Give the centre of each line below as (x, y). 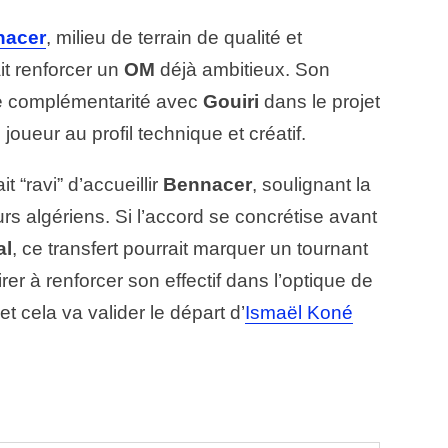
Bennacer (207, 185)
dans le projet (319, 102)
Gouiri (231, 102)
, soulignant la (311, 185)
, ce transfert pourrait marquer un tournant (190, 249)
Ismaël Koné (299, 313)
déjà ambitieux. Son (242, 70)
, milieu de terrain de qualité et (174, 38)
